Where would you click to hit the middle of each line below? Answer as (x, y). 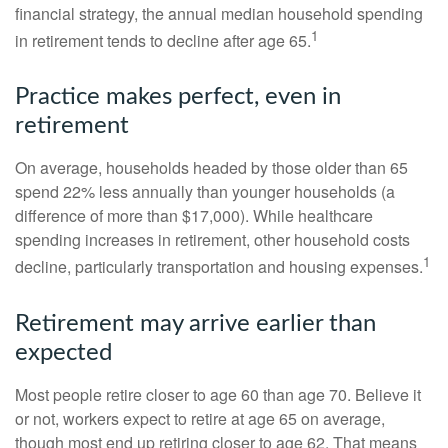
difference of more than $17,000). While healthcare (194, 216)
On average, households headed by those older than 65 (211, 168)
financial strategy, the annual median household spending (219, 13)
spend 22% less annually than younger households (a (205, 192)
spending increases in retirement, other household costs (212, 240)
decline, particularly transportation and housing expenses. (219, 267)
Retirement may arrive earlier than (195, 323)
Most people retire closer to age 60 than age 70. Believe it (218, 394)
